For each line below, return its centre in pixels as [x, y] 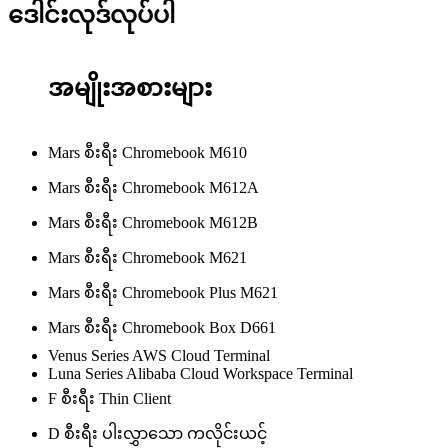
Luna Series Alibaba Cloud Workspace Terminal [200, 373]
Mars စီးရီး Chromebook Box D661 [162, 327]
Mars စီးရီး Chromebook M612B [153, 222]
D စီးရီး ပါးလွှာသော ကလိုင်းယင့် [157, 433]
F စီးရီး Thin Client [109, 398]
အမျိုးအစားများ [130, 87]
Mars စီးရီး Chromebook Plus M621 [163, 292]
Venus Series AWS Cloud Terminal [159, 355]
